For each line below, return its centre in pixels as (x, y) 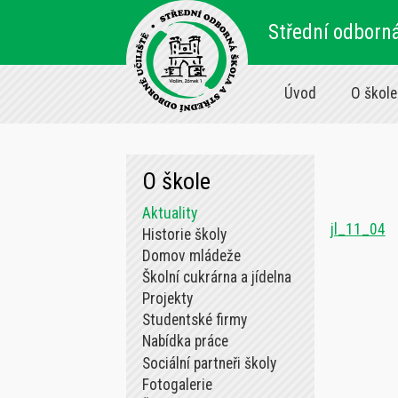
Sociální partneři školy (209, 363)
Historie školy (184, 235)
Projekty (167, 299)
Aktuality (169, 214)
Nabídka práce (185, 342)
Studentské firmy (194, 320)
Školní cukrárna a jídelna (216, 278)
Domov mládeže (191, 256)
